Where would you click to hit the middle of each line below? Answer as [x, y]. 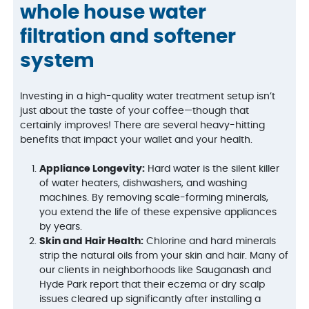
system [58, 61]
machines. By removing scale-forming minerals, [154, 198]
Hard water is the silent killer [212, 169]
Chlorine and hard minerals [210, 242]
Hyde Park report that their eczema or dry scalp [152, 285]
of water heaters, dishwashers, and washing [143, 184]
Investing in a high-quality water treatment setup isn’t [148, 97]
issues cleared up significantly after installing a [150, 300]
